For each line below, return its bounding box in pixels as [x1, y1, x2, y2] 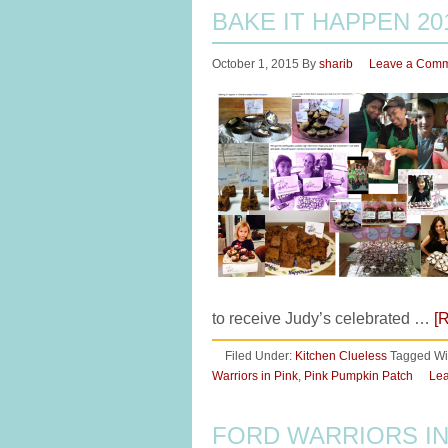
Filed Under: [225, 349, 295, 363]
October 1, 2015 [212, 57, 299, 71]
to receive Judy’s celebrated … [212, 310, 434, 327]
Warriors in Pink [212, 369, 298, 383]
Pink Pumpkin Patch [304, 369, 413, 383]
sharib [319, 57, 353, 71]
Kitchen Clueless [295, 349, 387, 363]
